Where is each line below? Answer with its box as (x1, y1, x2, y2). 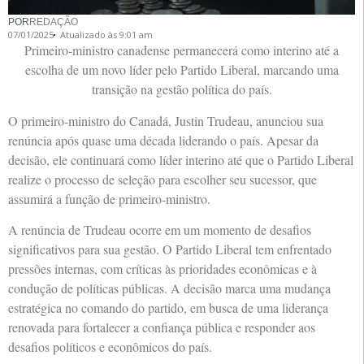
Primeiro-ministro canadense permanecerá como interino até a (24, 41, 339, 59)
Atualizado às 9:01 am (59, 28, 153, 41)
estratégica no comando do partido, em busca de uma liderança (8, 299, 328, 317)
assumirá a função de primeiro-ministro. (8, 189, 210, 207)
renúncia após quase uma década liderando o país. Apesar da (8, 131, 318, 149)
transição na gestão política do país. (91, 80, 272, 98)
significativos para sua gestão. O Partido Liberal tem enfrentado (8, 240, 331, 258)
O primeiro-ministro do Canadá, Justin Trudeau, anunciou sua (8, 111, 323, 129)
